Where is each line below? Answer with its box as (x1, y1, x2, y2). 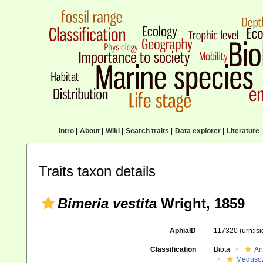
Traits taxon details (39, 163, 156, 179)
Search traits (125, 127, 169, 135)
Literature (226, 127, 259, 135)
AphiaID (169, 227, 196, 235)
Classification (150, 245, 196, 254)
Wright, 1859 (157, 195, 245, 211)
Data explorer (174, 127, 221, 135)
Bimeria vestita (58, 195, 157, 211)
